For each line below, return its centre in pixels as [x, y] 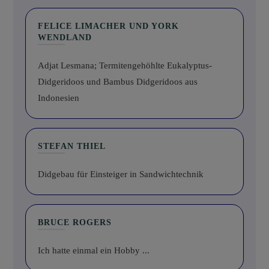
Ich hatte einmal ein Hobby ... [94, 251]
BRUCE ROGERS [75, 223]
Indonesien [59, 98]
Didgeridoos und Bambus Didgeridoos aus [118, 82]
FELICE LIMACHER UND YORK [108, 26]
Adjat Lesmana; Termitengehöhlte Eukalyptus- [125, 66]
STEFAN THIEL [72, 147]
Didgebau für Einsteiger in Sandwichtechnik [121, 174]
